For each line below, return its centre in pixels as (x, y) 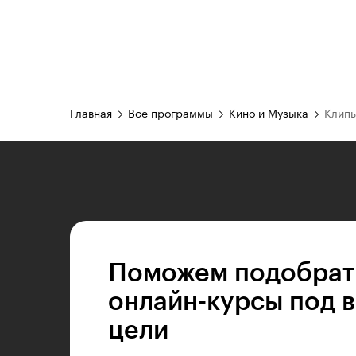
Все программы (170, 114)
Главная (91, 114)
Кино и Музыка (269, 114)
